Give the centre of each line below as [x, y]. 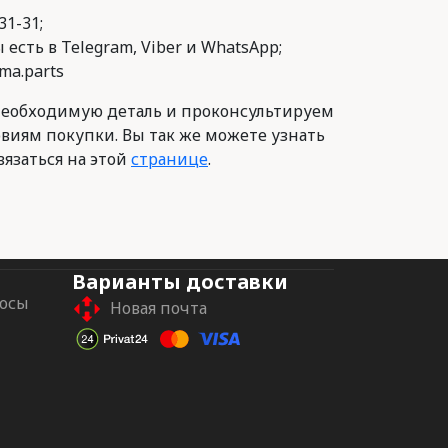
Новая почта [158, 308]
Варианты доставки [180, 281]
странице [169, 158]
